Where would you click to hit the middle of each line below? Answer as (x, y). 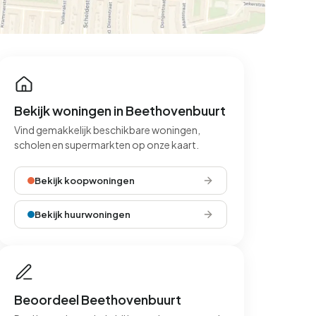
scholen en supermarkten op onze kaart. (107, 145)
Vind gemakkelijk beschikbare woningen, (107, 130)
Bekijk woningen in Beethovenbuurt (120, 110)
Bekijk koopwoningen (85, 181)
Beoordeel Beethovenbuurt (98, 299)
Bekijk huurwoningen (83, 214)
